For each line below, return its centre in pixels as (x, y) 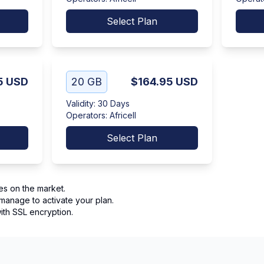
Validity (80, 103)
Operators (86, 115)
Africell (123, 115)
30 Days (114, 103)
